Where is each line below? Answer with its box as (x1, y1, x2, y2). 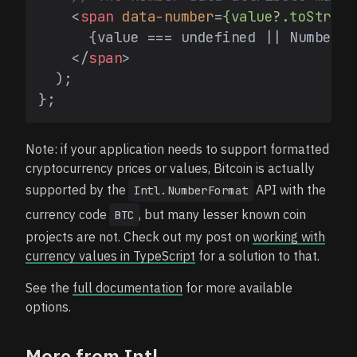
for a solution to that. (195, 248, 320, 264)
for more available (182, 280, 292, 296)
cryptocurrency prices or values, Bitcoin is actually (25, 160, 315, 176)
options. (25, 299, 71, 315)
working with (253, 229, 325, 245)
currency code (25, 206, 110, 222)
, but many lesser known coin (138, 206, 306, 222)
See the (25, 280, 73, 296)
